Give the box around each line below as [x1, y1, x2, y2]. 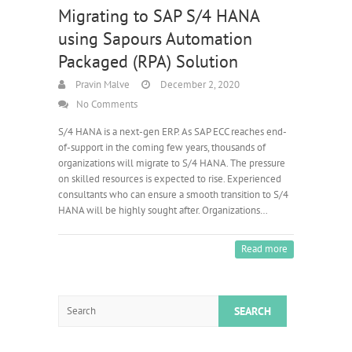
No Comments [76, 97, 137, 111]
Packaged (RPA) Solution [58, 49, 238, 72]
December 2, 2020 [158, 77, 240, 91]
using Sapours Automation [58, 27, 252, 49]
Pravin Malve [73, 77, 130, 91]
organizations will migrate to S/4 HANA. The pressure [58, 156, 285, 170]
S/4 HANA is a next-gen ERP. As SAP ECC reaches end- [58, 124, 287, 138]
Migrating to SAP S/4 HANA [58, 4, 259, 27]
